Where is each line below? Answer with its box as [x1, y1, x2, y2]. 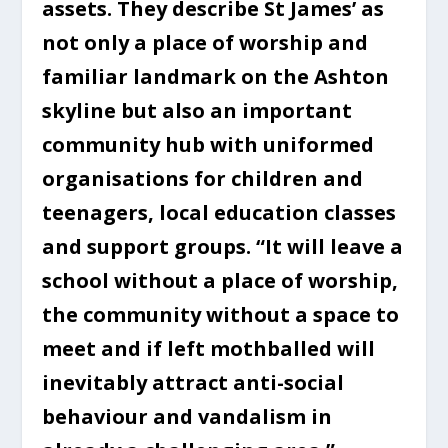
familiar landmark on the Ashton [42, 62, 390, 90]
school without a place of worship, [42, 266, 399, 294]
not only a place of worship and [42, 28, 369, 56]
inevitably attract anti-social [42, 368, 345, 396]
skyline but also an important [42, 96, 353, 124]
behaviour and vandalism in [42, 402, 333, 430]
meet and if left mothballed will [42, 334, 376, 362]
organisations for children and [42, 164, 364, 192]
